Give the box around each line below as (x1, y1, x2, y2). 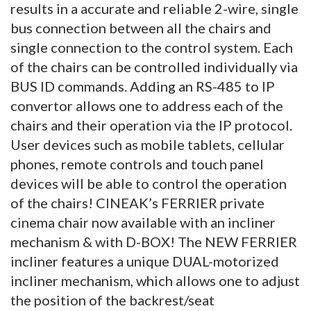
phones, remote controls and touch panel (10, 155, 264, 172)
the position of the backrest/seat (10, 291, 215, 308)
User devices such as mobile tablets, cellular (10, 135, 285, 153)
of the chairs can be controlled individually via (10, 58, 298, 75)
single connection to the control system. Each (10, 38, 293, 56)
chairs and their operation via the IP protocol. (10, 116, 292, 133)
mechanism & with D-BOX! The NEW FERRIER (10, 233, 297, 250)
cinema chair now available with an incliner (10, 213, 276, 230)
